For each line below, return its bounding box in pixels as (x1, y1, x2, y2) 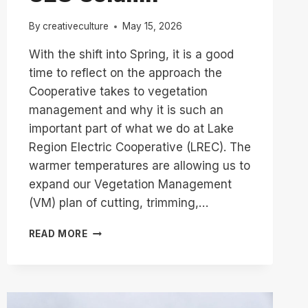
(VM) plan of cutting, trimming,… (28, 196, 208, 210)
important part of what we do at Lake (28, 122, 234, 136)
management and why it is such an (28, 103, 223, 118)
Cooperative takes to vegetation (28, 85, 208, 99)
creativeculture (42, 21, 109, 32)
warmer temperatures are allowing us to (28, 159, 250, 173)
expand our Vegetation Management (28, 177, 232, 192)
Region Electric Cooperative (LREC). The (28, 140, 251, 155)
